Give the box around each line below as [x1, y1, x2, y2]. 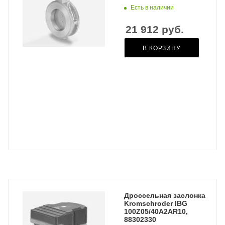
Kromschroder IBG [124, 199, 187, 207]
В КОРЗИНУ [143, 45, 181, 52]
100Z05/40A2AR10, [124, 207, 188, 215]
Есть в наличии [131, 4, 174, 11]
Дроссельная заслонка [124, 191, 205, 199]
